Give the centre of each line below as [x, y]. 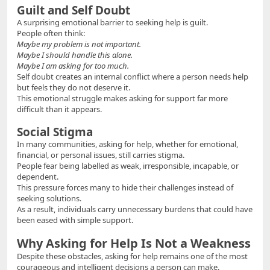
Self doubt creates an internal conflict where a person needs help [133, 77]
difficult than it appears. [59, 109]
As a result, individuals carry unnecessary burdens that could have [135, 209]
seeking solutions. [49, 199]
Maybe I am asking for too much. [73, 66]
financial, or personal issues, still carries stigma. [101, 155]
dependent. [38, 177]
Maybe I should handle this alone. [75, 55]
